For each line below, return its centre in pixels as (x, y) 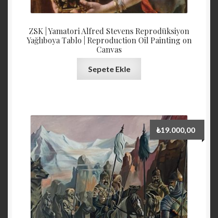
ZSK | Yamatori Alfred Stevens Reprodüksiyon (109, 31)
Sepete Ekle (109, 69)
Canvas (109, 49)
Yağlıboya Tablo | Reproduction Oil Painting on (109, 40)
